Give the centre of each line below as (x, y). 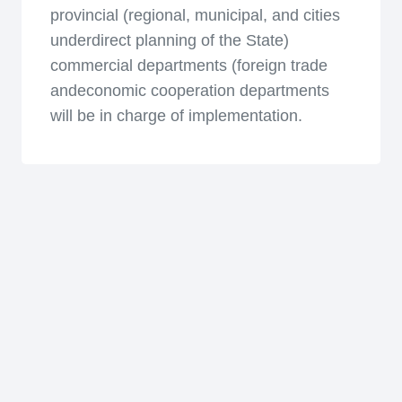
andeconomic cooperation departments (190, 91)
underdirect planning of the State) (170, 40)
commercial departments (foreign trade (189, 66)
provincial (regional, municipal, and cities (195, 15)
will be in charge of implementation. (176, 116)
